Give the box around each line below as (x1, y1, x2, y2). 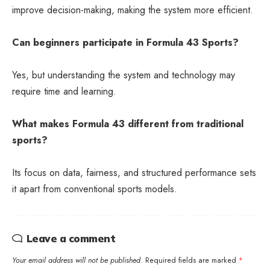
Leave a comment (26, 231, 115, 245)
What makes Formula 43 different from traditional (12, 116, 243, 131)
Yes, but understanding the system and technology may (12, 67, 235, 82)
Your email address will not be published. (12, 254, 143, 266)
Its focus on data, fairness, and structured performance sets (12, 165, 256, 180)
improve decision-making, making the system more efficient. (12, 2, 253, 17)
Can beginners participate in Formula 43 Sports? (12, 35, 239, 49)
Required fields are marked (145, 254, 239, 266)
